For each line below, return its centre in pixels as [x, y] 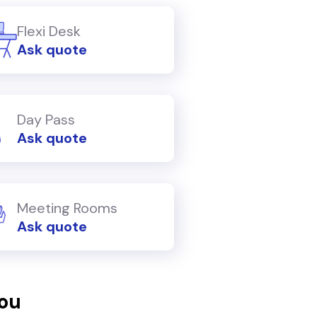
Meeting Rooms [67, 208]
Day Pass [46, 119]
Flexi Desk [49, 31]
